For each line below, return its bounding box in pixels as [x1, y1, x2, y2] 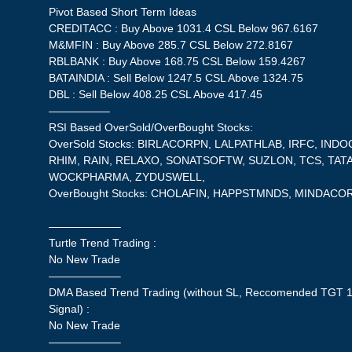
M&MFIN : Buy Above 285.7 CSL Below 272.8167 [49, 38, 294, 51]
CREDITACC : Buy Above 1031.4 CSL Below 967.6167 [49, 21, 319, 35]
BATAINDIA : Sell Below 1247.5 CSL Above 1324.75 [49, 71, 304, 84]
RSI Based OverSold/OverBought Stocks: [49, 120, 254, 134]
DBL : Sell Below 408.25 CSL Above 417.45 [49, 87, 263, 101]
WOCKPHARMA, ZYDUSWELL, [49, 170, 206, 183]
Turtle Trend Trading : [49, 236, 157, 249]
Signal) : [49, 302, 90, 315]
